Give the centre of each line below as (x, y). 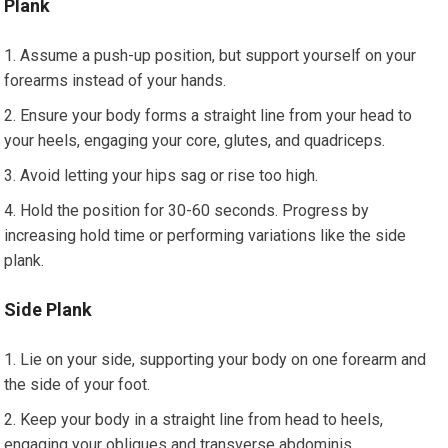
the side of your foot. (77, 384)
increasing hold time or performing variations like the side (205, 235)
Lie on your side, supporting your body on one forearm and (223, 359)
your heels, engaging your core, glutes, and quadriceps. (195, 140)
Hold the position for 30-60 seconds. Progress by (195, 210)
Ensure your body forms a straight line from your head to (216, 115)
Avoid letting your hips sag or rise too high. (169, 175)
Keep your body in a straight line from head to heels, (202, 419)
